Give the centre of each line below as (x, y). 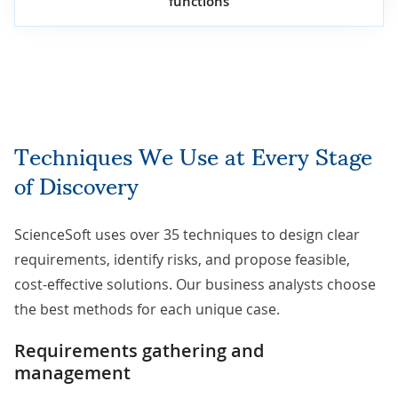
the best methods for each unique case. (147, 309)
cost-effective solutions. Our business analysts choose (195, 284)
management (72, 372)
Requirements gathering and (139, 350)
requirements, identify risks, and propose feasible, (182, 259)
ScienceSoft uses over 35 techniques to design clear (187, 234)
